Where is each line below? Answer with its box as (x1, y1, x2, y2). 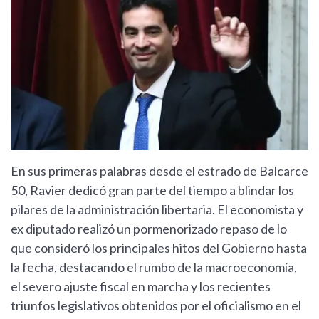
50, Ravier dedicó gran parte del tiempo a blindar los (11, 182, 294, 198)
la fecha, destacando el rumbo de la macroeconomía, (11, 258, 297, 275)
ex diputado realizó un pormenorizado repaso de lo (11, 220, 287, 236)
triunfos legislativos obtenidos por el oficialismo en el (11, 297, 301, 313)
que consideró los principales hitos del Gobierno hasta (11, 239, 307, 256)
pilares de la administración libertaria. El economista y (11, 201, 303, 217)
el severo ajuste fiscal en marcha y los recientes (11, 278, 271, 294)
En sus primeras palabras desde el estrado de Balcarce (11, 162, 308, 179)
